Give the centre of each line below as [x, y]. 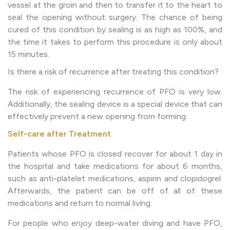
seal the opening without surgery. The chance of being [115, 17]
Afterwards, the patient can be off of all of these [115, 190]
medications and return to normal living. [80, 203]
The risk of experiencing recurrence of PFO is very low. [115, 91]
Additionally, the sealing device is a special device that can [115, 104]
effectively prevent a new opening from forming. [98, 116]
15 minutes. [28, 54]
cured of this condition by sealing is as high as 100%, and [115, 29]
